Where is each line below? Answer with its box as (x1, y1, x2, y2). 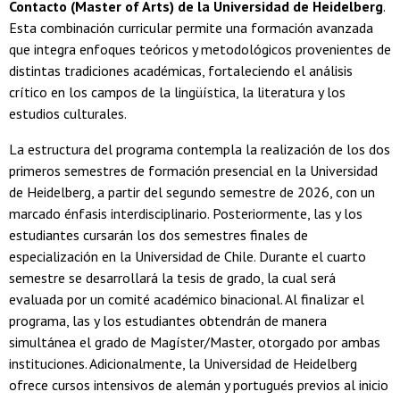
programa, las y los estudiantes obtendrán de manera (9, 312, 327, 330)
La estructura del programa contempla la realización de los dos (9, 140, 390, 159)
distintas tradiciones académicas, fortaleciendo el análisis (9, 62, 353, 80)
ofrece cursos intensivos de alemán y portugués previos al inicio (9, 376, 388, 395)
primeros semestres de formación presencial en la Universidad (9, 162, 378, 180)
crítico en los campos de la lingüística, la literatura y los (9, 83, 346, 102)
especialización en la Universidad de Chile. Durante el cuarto (9, 247, 366, 266)
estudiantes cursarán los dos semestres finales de (9, 226, 308, 245)
